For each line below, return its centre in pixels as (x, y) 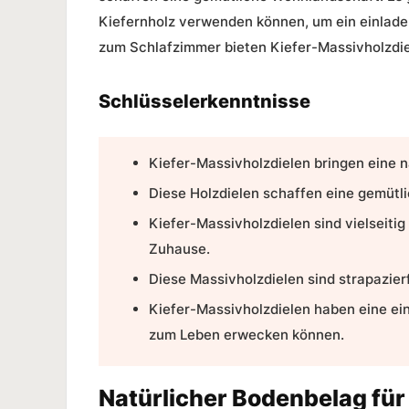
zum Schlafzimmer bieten (184, 47)
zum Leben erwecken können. (246, 335)
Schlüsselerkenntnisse (204, 102)
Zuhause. (179, 249)
